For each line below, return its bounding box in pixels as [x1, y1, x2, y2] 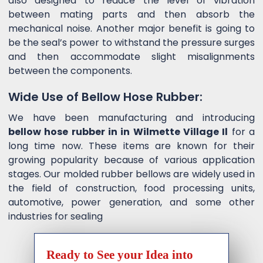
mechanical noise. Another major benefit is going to [8, 22, 255, 36]
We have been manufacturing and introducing [8, 111, 255, 125]
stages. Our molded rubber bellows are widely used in [8, 167, 255, 181]
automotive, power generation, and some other [8, 195, 255, 210]
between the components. [8, 64, 132, 78]
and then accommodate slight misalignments [8, 50, 255, 64]
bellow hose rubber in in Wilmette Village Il [8, 125, 228, 139]
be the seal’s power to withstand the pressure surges [8, 36, 255, 50]
